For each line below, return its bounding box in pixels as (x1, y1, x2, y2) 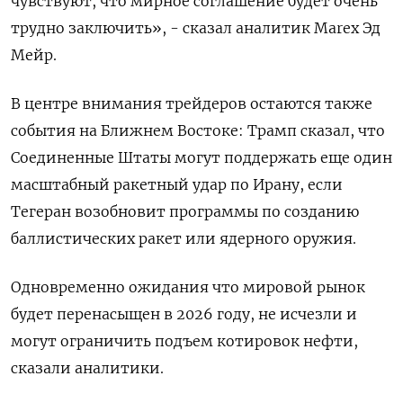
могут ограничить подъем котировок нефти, (11, 332, 358, 351)
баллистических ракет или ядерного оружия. (11, 229, 356, 248)
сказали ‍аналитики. (11, 359, 164, 378)
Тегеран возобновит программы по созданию (11, 202, 359, 221)
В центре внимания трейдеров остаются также (11, 94, 372, 113)
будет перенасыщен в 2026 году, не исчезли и (11, 305, 357, 324)
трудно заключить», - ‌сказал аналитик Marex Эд (11, 19, 381, 38)
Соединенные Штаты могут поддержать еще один (11, 148, 392, 167)
